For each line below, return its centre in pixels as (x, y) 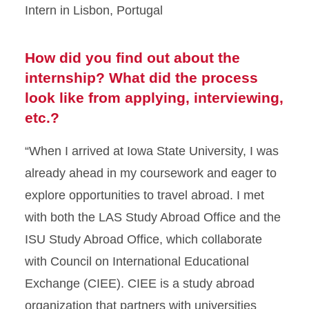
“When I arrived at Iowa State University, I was (152, 151)
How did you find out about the (132, 58)
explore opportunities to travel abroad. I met (144, 196)
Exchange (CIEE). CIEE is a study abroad (140, 284)
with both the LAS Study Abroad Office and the (153, 218)
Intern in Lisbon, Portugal (94, 11)
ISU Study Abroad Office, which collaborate (143, 240)
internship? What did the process (141, 78)
